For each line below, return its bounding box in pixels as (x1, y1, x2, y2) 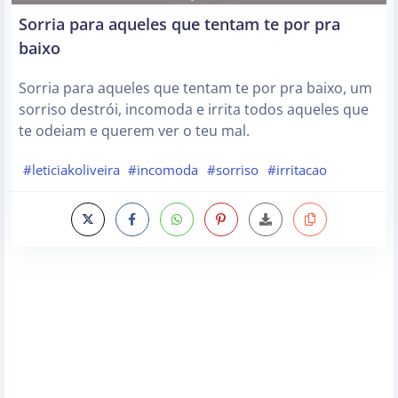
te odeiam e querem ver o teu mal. (19, 120, 250, 140)
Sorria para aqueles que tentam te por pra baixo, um (19, 77, 372, 98)
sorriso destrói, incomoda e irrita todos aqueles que (19, 99, 369, 119)
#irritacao (267, 160, 327, 179)
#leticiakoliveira (22, 160, 120, 179)
